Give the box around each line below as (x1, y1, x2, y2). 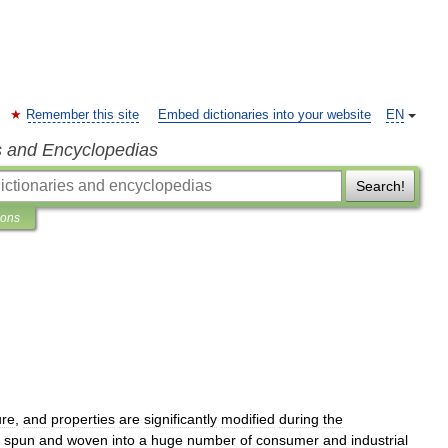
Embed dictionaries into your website (158, 108, 371, 122)
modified (221, 411, 275, 427)
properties (51, 411, 115, 427)
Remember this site (26, 108, 139, 122)
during (279, 411, 319, 427)
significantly (144, 411, 217, 427)
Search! (355, 178, 405, 194)
